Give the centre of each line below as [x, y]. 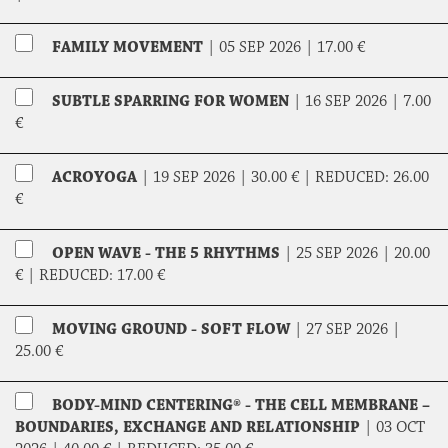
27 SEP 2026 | [353, 330]
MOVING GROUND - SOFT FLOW [173, 330]
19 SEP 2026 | [202, 178]
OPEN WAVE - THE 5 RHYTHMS [166, 254]
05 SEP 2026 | [268, 48]
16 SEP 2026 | [354, 102]
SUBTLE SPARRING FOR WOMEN [170, 102]
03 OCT [400, 428]
